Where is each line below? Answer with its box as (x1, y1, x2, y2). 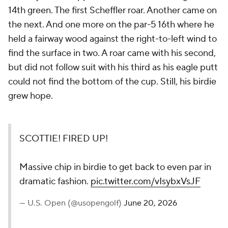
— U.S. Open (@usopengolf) (19, 198, 124, 209)
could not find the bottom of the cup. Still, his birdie (8, 76, 216, 88)
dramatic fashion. (19, 176, 91, 188)
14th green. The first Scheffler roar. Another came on (8, 5, 217, 17)
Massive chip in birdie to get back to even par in (19, 161, 211, 174)
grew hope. (8, 90, 53, 102)
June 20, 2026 (124, 198, 177, 209)
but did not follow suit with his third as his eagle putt (8, 62, 218, 74)
